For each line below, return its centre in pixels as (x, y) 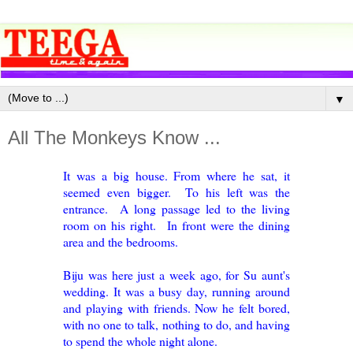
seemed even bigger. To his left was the (176, 192)
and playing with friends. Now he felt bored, (176, 308)
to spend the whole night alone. (140, 341)
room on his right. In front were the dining (176, 225)
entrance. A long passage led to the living (176, 209)
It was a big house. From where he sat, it (176, 176)
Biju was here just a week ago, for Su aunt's (176, 275)
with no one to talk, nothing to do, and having (176, 325)
